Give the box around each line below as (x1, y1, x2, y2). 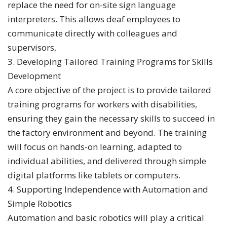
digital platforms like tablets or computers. (8, 169, 180, 181)
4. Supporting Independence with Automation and (8, 183, 208, 195)
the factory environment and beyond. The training (8, 127, 207, 138)
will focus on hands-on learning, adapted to (8, 141, 182, 153)
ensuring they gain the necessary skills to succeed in (8, 112, 215, 124)
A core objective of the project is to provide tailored (8, 84, 211, 96)
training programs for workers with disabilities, (8, 98, 197, 110)
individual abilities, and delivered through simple (8, 155, 206, 167)
